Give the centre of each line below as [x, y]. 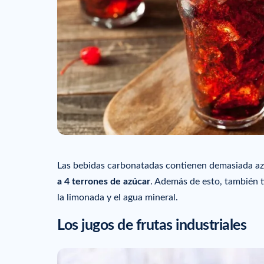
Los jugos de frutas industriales [152, 226]
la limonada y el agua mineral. [118, 197]
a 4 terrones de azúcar [104, 181]
